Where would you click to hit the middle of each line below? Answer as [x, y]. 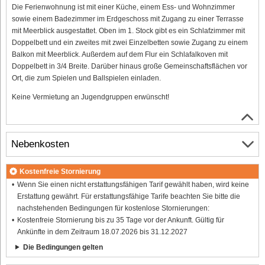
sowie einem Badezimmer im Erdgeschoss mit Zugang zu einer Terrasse [128, 19]
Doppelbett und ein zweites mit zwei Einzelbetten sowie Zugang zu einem [130, 42]
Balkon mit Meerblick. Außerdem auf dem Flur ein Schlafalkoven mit [120, 54]
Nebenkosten [40, 144]
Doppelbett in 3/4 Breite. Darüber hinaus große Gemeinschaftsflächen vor [130, 66]
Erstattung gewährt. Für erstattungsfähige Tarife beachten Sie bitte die [128, 196]
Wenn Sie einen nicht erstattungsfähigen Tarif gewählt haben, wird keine [133, 184]
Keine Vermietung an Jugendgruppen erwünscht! [91, 97]
